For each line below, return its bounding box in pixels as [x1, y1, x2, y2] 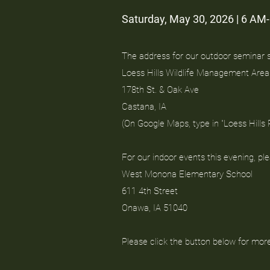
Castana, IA [122, 101, 166, 112]
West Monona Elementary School [122, 169, 253, 180]
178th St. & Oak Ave [122, 84, 199, 95]
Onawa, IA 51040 [122, 202, 187, 213]
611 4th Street [122, 186, 178, 196]
